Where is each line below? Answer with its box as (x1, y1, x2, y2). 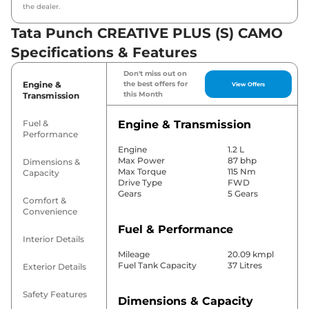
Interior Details (23, 234, 84, 245)
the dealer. (23, 2, 60, 12)
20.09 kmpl (227, 249, 274, 260)
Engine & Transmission (117, 118, 251, 132)
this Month (123, 90, 163, 99)
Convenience (23, 206, 77, 217)
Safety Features (23, 289, 87, 300)
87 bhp (227, 155, 257, 166)
